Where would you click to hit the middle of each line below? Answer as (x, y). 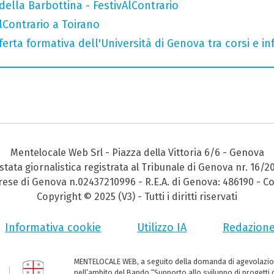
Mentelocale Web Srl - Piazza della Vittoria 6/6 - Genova (137, 153)
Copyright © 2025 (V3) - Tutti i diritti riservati (137, 197)
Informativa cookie (53, 228)
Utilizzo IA (162, 228)
